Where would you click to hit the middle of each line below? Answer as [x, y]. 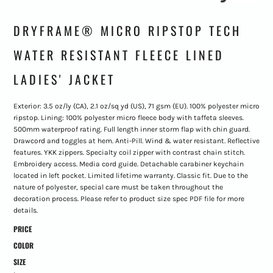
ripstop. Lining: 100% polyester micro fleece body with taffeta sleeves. [128, 118]
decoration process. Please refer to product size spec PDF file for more [129, 199]
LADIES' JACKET [64, 80]
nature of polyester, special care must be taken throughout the [118, 187]
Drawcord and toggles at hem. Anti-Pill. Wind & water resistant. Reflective [136, 141]
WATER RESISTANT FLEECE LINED [119, 55]
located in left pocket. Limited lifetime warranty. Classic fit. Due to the [130, 176]
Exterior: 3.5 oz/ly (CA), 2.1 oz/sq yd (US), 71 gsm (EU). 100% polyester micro [136, 106]
